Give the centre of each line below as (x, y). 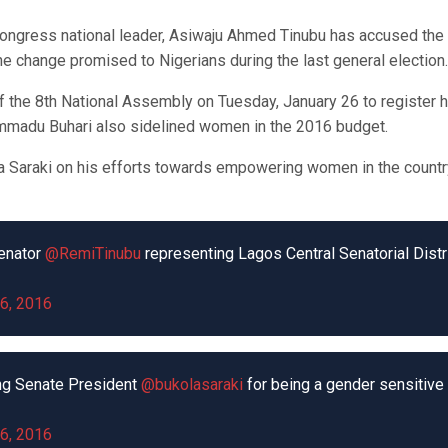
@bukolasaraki (192, 384)
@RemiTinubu (93, 253)
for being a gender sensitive (343, 384)
